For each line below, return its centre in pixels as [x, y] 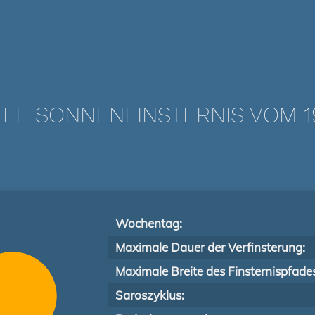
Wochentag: [149, 223]
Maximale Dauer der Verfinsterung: [210, 247]
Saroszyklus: [150, 295]
